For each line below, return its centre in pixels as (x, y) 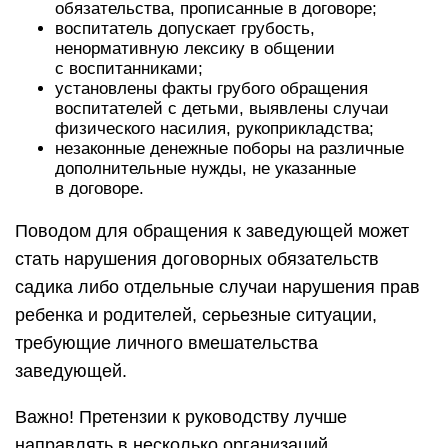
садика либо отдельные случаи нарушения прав (217, 287)
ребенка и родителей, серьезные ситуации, (196, 315)
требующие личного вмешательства (166, 343)
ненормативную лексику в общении (195, 48)
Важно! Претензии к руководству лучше (181, 417)
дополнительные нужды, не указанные (205, 168)
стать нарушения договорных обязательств (197, 259)
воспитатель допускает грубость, (185, 28)
